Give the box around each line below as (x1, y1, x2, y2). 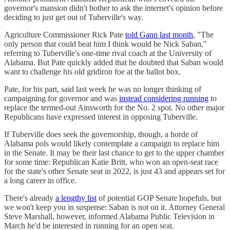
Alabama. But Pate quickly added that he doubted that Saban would (4, 57, 223, 67)
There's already (4, 193, 55, 202)
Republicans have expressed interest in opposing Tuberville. (4, 112, 198, 121)
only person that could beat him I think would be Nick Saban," (4, 39, 207, 48)
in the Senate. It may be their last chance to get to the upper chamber (4, 148, 224, 157)
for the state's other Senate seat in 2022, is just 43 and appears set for (4, 166, 225, 176)
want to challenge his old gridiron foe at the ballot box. (4, 67, 181, 76)
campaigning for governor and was (4, 93, 119, 103)
